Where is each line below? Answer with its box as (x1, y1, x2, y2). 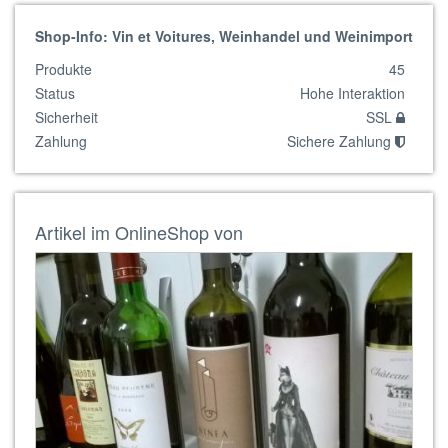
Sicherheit (35, 107, 98, 127)
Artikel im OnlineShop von (35, 219, 243, 245)
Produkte (35, 59, 92, 79)
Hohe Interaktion (300, 83, 405, 103)
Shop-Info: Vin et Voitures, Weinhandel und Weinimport (35, 26, 413, 46)
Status (35, 83, 75, 103)
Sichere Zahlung (287, 131, 395, 151)
